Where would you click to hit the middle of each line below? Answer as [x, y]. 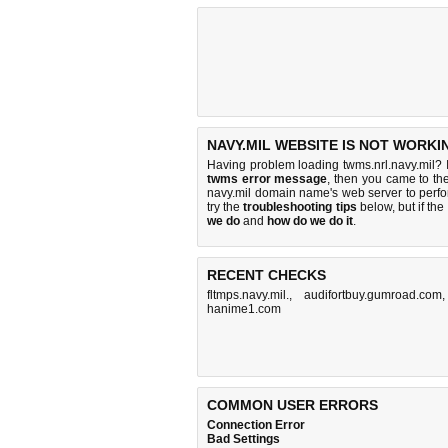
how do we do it [310, 221]
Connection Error [256, 425]
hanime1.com [244, 309]
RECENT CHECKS [266, 275]
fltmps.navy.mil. [248, 295]
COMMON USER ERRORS [292, 405]
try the [225, 207]
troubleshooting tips [300, 207]
